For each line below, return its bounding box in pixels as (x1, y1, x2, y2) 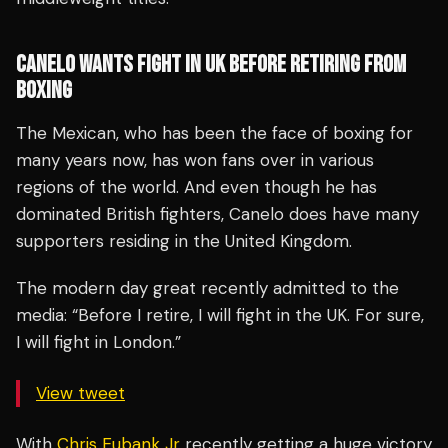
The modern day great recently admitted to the (16, 277, 399, 300)
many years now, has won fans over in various (16, 149, 374, 172)
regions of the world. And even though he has (16, 176, 377, 199)
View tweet (36, 382, 125, 405)
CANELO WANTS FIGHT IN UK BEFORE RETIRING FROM (16, 50, 406, 80)
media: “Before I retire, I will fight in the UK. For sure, (16, 304, 424, 327)
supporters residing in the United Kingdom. (16, 230, 352, 253)
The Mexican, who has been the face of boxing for (16, 122, 413, 145)
